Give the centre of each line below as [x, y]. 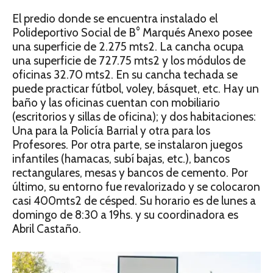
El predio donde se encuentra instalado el [115, 19]
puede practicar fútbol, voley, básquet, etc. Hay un [136, 89]
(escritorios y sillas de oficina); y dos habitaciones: [134, 117]
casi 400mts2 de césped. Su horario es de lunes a [134, 201]
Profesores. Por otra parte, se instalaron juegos [127, 145]
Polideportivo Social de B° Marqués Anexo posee [132, 33]
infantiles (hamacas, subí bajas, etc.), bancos [121, 159]
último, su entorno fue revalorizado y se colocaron [136, 187]
